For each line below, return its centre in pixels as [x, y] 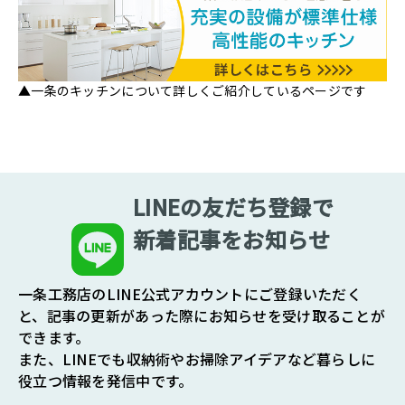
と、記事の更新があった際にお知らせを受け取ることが [202, 316]
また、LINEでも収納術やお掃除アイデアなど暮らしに [197, 359]
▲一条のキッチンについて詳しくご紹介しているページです [193, 91]
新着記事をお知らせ [231, 240]
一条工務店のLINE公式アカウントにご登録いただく [190, 294]
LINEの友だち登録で [233, 207]
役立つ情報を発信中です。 [106, 381]
